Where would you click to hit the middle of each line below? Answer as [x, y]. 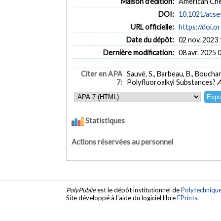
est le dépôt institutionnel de [139, 190]
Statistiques [105, 121]
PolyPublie [81, 190]
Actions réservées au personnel [123, 142]
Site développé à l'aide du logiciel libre [122, 198]
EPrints [187, 198]
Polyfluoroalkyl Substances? [172, 82]
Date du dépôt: [150, 39]
